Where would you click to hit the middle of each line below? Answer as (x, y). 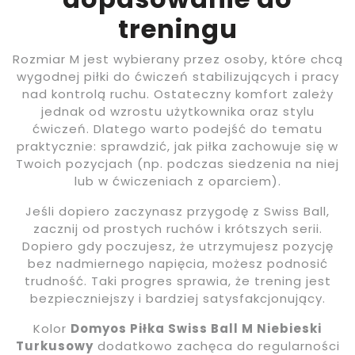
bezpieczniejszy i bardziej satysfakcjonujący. (177, 299)
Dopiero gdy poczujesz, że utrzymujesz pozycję (177, 246)
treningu (177, 29)
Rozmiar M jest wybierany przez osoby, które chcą (177, 59)
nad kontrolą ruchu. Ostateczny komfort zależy (177, 94)
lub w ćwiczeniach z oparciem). (177, 181)
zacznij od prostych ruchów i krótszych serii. (177, 229)
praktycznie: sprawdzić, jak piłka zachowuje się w (177, 147)
